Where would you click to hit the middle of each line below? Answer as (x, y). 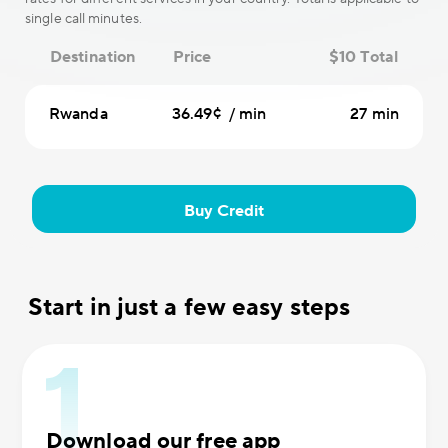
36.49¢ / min (219, 114)
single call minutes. (83, 19)
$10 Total (363, 57)
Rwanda (78, 114)
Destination (93, 57)
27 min (374, 114)
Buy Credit (224, 211)
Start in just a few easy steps (189, 307)
